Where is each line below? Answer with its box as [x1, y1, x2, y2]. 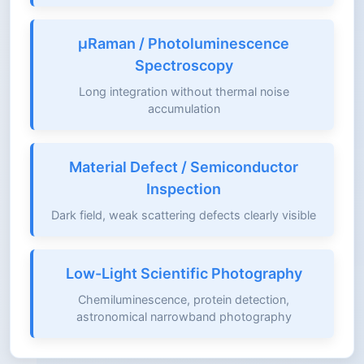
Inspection [146, 180, 221, 197]
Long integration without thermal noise [78, 84, 289, 98]
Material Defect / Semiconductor [69, 158, 298, 175]
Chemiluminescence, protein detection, [78, 292, 289, 306]
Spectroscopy [134, 56, 233, 74]
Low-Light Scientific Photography [65, 264, 302, 282]
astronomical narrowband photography [76, 309, 292, 323]
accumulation [147, 101, 220, 115]
